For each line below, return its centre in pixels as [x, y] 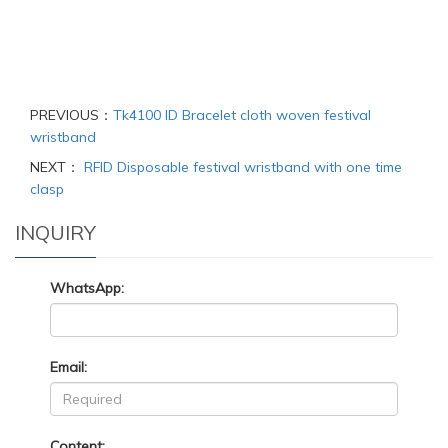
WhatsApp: [87, 287]
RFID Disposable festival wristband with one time [241, 166]
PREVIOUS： [71, 114]
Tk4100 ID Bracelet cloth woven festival [242, 114]
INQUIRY [55, 232]
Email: [68, 366]
